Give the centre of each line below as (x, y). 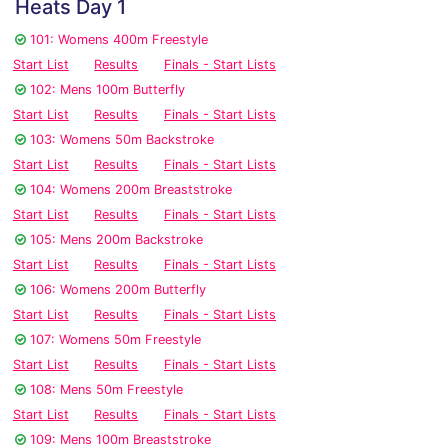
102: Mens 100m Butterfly (107, 90)
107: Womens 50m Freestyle (115, 340)
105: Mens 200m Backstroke (116, 240)
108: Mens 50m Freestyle (106, 390)
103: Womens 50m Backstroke (122, 140)
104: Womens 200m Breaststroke (131, 190)
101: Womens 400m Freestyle (119, 40)
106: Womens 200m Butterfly (118, 290)
